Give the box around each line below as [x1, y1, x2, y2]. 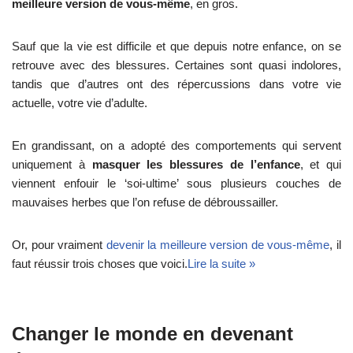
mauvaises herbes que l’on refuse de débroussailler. [12, 195, 278, 210]
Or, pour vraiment [12, 238, 106, 252]
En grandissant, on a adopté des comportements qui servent [12, 139, 341, 153]
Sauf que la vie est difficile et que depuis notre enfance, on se [12, 39, 341, 54]
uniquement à [12, 158, 92, 172]
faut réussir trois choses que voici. [12, 257, 188, 271]
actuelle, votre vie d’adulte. [12, 96, 147, 110]
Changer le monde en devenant [12, 323, 293, 345]
